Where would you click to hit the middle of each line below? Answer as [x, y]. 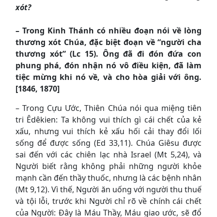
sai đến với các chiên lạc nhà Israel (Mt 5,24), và [108, 154]
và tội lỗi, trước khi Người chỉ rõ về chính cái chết [108, 201]
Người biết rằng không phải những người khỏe [108, 166]
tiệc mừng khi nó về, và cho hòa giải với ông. [108, 77]
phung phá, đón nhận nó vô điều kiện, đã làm [108, 65]
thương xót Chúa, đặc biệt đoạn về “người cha [108, 42]
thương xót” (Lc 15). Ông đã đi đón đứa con [108, 54]
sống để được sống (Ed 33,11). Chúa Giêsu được [108, 143]
